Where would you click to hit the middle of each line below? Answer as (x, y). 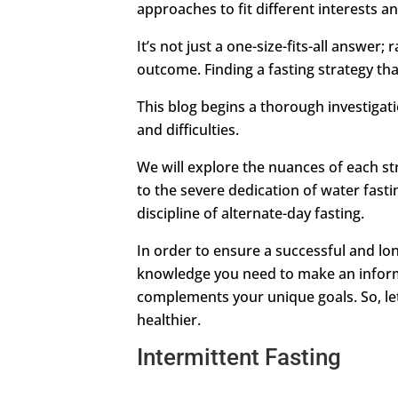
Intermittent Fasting (239, 357)
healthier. (171, 319)
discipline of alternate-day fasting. (251, 213)
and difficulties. (188, 129)
